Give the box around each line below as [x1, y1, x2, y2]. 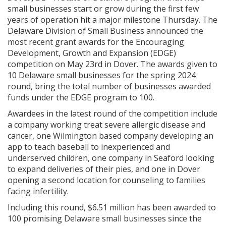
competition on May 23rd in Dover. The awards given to [8, 58, 217, 70]
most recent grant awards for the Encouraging [8, 36, 184, 47]
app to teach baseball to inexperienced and [8, 141, 170, 152]
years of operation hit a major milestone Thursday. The [8, 14, 217, 25]
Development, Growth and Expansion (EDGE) [8, 47, 176, 59]
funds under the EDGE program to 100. [8, 91, 154, 103]
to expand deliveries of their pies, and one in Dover [8, 163, 200, 175]
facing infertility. [8, 185, 69, 197]
